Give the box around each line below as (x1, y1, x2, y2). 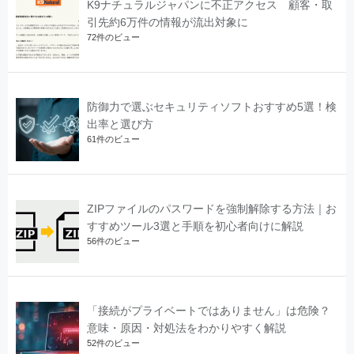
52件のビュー (87, 337, 140, 348)
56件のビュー (87, 235, 140, 246)
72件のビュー (87, 32, 140, 42)
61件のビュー (87, 134, 140, 144)
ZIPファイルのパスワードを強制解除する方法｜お (87, 201, 337, 215)
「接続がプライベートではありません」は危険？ (87, 303, 330, 317)
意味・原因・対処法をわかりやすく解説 (87, 321, 286, 334)
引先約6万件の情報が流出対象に (87, 15, 248, 28)
